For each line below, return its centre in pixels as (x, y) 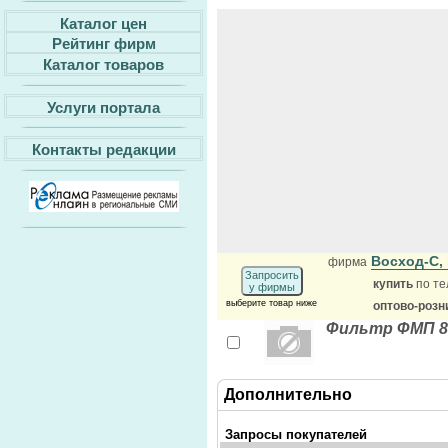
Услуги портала (103, 107)
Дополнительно (288, 394)
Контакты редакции (103, 149)
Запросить (271, 275)
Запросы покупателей (296, 434)
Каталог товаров (103, 64)
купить (394, 284)
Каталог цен (103, 23)
